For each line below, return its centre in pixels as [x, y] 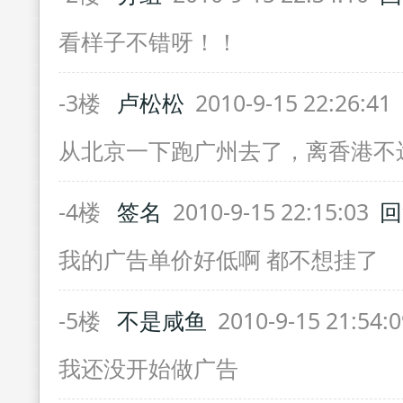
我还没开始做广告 [148, 368]
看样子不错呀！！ [148, 41]
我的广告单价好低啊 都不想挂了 [219, 259]
